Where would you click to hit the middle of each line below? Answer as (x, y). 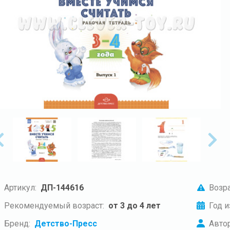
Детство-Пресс (66, 223)
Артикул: (20, 187)
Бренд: (17, 223)
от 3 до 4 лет (135, 205)
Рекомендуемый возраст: (54, 205)
